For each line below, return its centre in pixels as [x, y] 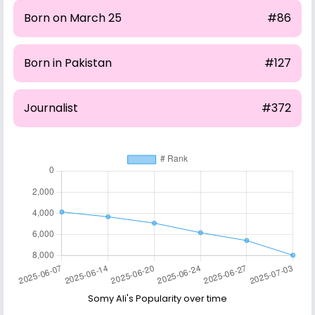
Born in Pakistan [68, 63]
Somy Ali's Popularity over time [157, 298]
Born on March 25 [73, 18]
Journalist [51, 108]
